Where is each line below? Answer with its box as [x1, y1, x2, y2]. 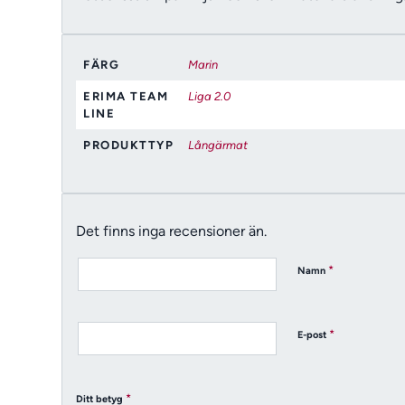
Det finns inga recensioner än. [76, 222, 268, 240]
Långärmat [188, 137, 249, 152]
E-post [297, 328, 330, 341]
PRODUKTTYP [83, 137, 174, 152]
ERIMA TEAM [83, 89, 169, 103]
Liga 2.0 [188, 89, 231, 103]
